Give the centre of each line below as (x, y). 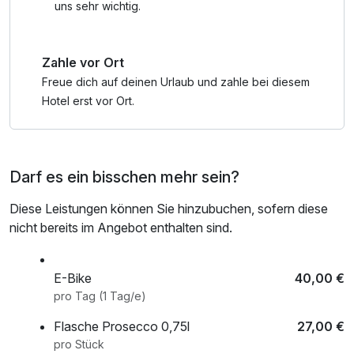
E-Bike (73, 278)
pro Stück (79, 344)
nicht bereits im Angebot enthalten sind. (121, 227)
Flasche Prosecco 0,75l (122, 326)
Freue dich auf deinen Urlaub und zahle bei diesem (176, 81)
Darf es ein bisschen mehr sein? (124, 177)
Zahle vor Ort (83, 62)
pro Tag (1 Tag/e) (128, 296)
